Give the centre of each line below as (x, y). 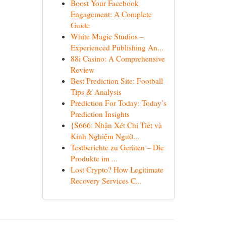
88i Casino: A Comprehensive (118, 59)
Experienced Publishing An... (117, 47)
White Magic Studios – (107, 36)
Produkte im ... (94, 158)
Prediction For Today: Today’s (118, 103)
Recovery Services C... (106, 181)
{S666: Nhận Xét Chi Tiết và (116, 125)
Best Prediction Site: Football (117, 81)
